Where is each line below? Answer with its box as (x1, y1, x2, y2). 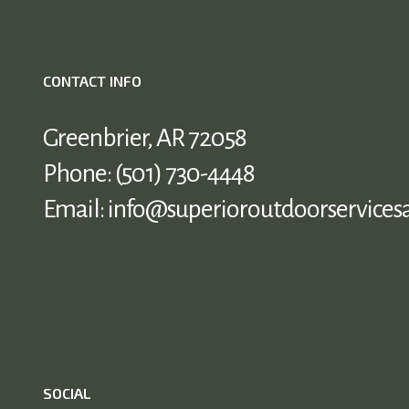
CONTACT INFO (43, 72, 142, 90)
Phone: (43, 160, 115, 188)
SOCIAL (43, 383, 91, 402)
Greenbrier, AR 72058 (43, 124, 246, 152)
